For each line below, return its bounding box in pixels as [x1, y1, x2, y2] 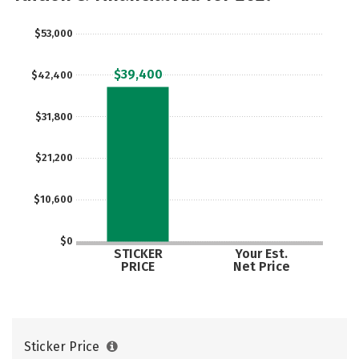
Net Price [232, 258, 290, 274]
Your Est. [234, 246, 288, 261]
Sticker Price [24, 339, 103, 354]
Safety [131, 7, 171, 22]
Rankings [211, 7, 267, 22]
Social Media [20, 7, 99, 22]
